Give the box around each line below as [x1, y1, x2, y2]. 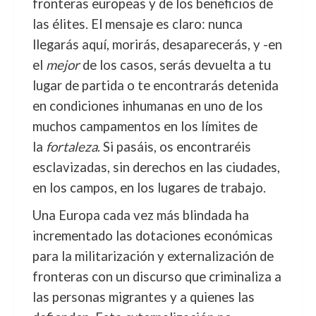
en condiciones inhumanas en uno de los [32, 98, 263, 114]
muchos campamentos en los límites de [32, 119, 257, 134]
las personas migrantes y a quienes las [32, 289, 255, 305]
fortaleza [45, 139, 97, 154]
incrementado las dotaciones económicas [32, 228, 273, 243]
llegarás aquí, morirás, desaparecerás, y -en [32, 37, 282, 52]
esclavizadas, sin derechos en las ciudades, [32, 159, 280, 175]
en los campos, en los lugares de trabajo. [32, 180, 266, 195]
